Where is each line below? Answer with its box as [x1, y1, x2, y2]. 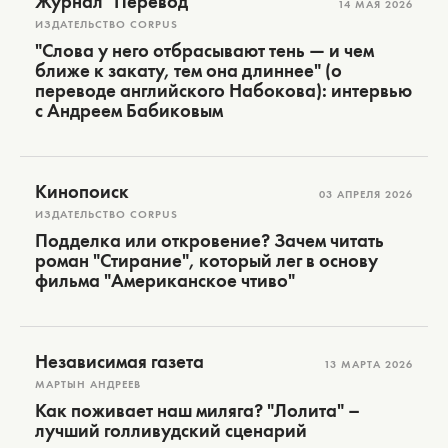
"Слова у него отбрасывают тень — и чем [35, 38, 374, 63]
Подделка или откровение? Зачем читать [35, 228, 384, 253]
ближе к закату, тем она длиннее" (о [35, 58, 342, 83]
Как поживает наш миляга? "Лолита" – [35, 398, 360, 423]
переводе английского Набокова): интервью [35, 78, 412, 103]
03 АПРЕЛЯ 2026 [319, 187, 413, 201]
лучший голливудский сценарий [35, 418, 307, 443]
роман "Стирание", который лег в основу [35, 248, 378, 273]
